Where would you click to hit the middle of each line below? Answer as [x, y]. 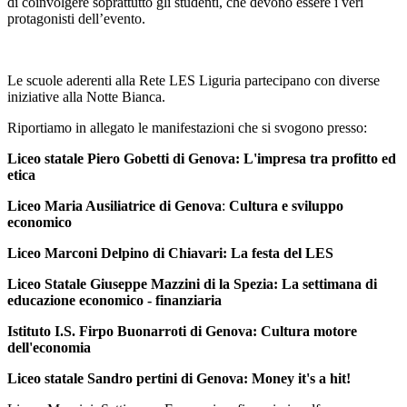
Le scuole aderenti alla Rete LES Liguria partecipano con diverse [194, 81]
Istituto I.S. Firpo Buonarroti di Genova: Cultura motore [182, 332]
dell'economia [49, 348]
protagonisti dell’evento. [76, 19]
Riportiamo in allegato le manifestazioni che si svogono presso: [187, 128]
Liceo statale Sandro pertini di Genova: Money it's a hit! [179, 379]
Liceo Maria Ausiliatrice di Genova [114, 206]
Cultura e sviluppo [286, 206]
